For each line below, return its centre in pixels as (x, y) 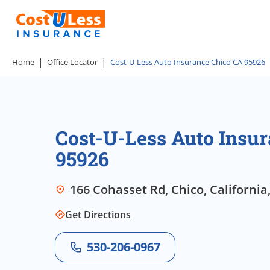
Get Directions (98, 214)
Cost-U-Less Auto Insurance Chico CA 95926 (188, 62)
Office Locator (72, 62)
